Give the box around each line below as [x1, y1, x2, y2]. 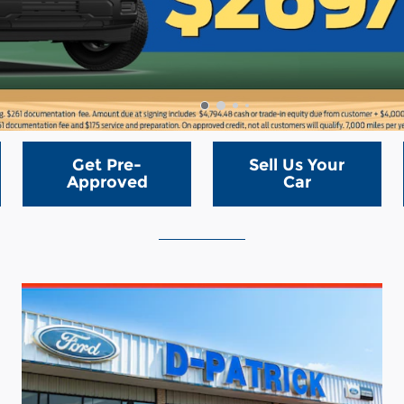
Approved [66, 172, 148, 193]
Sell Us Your [249, 155, 345, 176]
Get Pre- [72, 155, 142, 176]
